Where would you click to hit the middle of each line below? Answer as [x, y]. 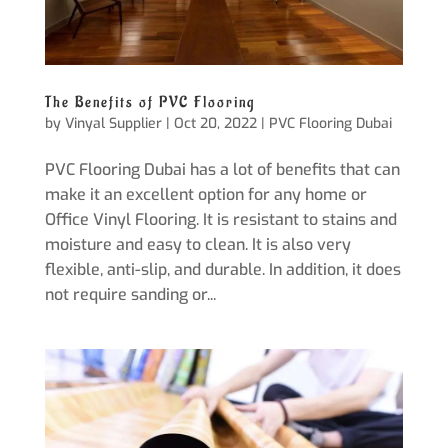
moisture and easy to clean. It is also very [197, 245]
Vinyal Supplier [113, 124]
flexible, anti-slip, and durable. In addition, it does [222, 270]
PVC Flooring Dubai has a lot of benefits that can [222, 170]
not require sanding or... [130, 295]
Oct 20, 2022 [215, 124]
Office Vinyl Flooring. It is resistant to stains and [220, 220]
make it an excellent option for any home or [205, 195]
